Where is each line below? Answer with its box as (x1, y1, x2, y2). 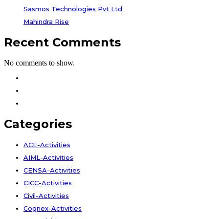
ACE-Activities (23, 141, 70, 149)
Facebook (23, 73, 57, 82)
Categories (4, 117, 72, 131)
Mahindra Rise (23, 17, 69, 25)
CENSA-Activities (23, 166, 80, 175)
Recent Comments (4, 35, 121, 49)
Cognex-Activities (23, 204, 82, 213)
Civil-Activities (23, 192, 69, 200)
